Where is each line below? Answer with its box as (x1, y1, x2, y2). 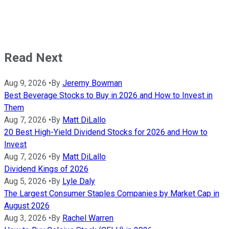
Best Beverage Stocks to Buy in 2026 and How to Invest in (4, 90, 213, 100)
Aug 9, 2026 (4, 78, 47, 88)
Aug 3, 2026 (4, 213, 47, 223)
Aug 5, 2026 (4, 176, 47, 186)
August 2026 (4, 200, 50, 211)
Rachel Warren (62, 213, 113, 223)
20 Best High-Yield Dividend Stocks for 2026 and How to (4, 127, 208, 137)
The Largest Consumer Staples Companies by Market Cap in (4, 188, 219, 198)
